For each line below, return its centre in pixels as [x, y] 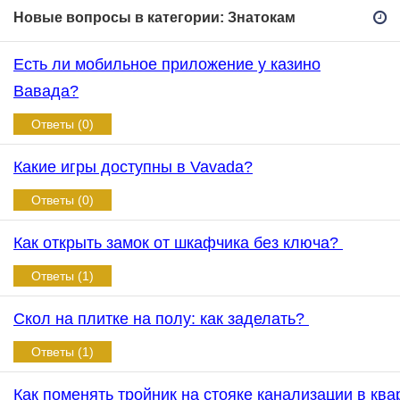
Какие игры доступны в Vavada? [133, 167]
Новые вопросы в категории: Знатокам [154, 17]
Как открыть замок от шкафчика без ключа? [178, 243]
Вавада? [46, 91]
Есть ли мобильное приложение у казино [167, 64]
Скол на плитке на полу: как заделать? [161, 319]
